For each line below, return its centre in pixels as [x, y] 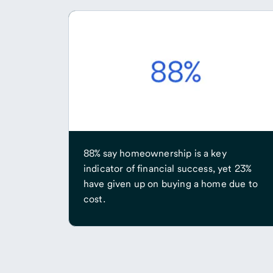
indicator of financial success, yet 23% [168, 169]
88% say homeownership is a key [155, 154]
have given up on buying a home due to [171, 184]
